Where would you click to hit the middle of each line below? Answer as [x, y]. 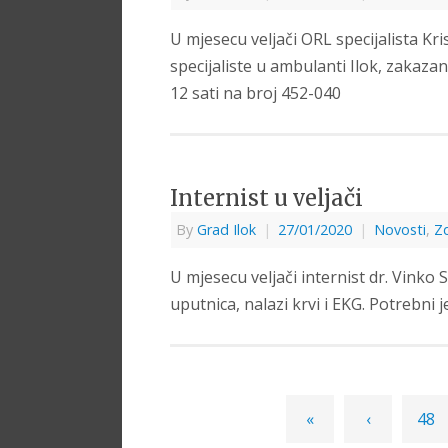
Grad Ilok [226, 230]
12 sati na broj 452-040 [255, 93]
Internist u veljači [266, 198]
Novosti [400, 230]
